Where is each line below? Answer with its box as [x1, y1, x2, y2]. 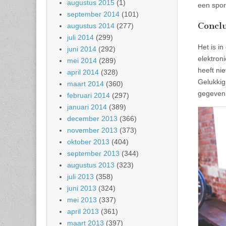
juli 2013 [67, 173, 94, 181]
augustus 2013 [67, 161, 115, 169]
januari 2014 [67, 103, 107, 111]
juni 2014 [67, 45, 96, 53]
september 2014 [67, 10, 120, 19]
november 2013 [67, 126, 118, 135]
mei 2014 [67, 56, 97, 65]
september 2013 [67, 149, 120, 158]
